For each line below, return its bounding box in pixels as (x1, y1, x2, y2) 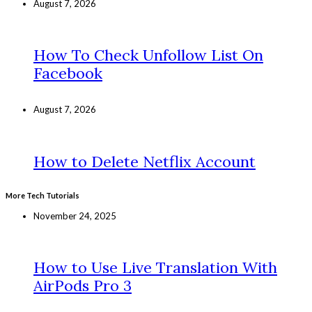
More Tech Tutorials (6, 190, 79, 200)
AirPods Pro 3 (33, 276, 132, 296)
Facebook (33, 63, 102, 84)
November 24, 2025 (33, 210, 116, 221)
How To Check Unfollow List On (33, 45, 263, 65)
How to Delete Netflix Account (33, 151, 256, 171)
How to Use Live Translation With (33, 258, 277, 278)
